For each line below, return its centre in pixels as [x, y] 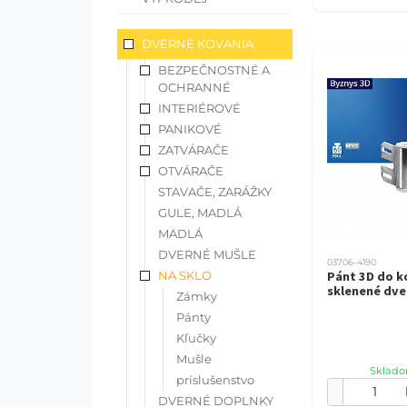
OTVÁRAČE [191, 170]
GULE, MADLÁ [200, 212]
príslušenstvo [215, 379]
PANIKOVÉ [190, 129]
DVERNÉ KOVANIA [198, 43]
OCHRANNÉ [194, 87]
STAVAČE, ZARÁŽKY [215, 191]
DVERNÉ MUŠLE [207, 254]
